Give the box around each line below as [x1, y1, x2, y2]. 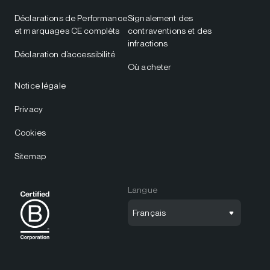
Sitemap [14, 151, 46, 161]
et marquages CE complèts [14, 26, 120, 36]
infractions [128, 39, 168, 48]
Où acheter [128, 62, 172, 72]
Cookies [14, 128, 46, 137]
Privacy [14, 104, 43, 114]
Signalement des [128, 13, 193, 23]
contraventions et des [128, 26, 212, 36]
